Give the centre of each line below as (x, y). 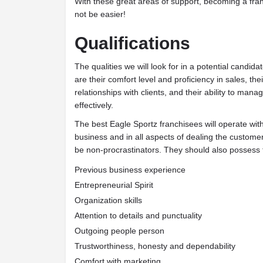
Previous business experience (130, 169)
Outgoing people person (119, 230)
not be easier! (100, 14)
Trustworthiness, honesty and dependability (155, 246)
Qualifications (132, 43)
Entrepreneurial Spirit (114, 185)
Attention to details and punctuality (138, 215)
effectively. (94, 105)
